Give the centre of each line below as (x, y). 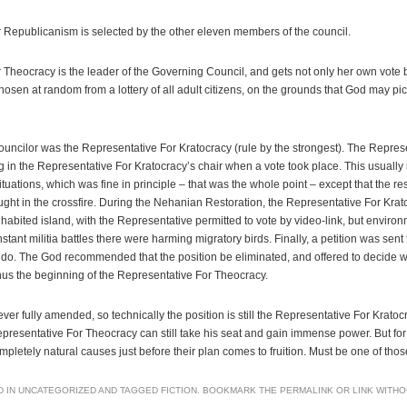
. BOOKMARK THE (238, 390)
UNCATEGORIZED (57, 390)
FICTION (179, 390)
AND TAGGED (129, 390)
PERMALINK (307, 390)
